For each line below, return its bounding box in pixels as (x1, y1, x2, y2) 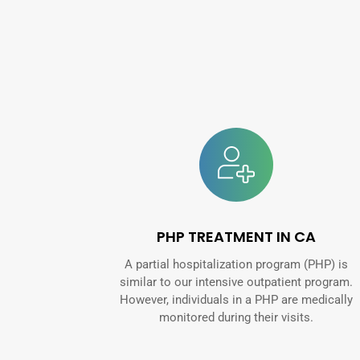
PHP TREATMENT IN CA (156, 226, 316, 247)
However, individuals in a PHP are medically (119, 292, 353, 307)
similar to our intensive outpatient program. (119, 274, 353, 289)
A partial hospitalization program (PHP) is (124, 256, 348, 272)
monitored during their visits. (158, 309, 313, 325)
